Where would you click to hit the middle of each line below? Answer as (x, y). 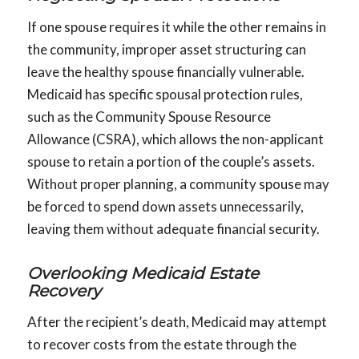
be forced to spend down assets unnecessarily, (165, 206)
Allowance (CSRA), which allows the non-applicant (175, 139)
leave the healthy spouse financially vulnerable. (165, 71)
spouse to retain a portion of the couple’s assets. (171, 161)
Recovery (64, 290)
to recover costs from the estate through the (161, 345)
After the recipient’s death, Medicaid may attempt (177, 322)
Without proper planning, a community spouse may (178, 184)
